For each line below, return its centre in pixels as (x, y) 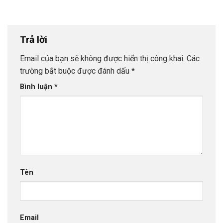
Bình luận (37, 87)
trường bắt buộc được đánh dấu (76, 71)
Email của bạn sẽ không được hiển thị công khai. (102, 58)
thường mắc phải (41, 16)
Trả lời (35, 40)
